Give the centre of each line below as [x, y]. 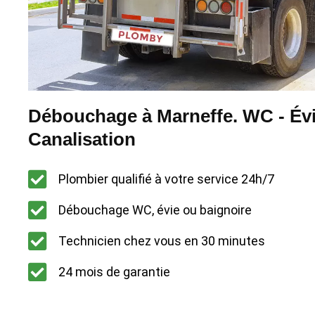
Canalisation [82, 139]
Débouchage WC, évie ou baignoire [155, 210]
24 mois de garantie [114, 272]
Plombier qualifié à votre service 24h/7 [166, 179]
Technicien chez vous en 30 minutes [161, 241]
